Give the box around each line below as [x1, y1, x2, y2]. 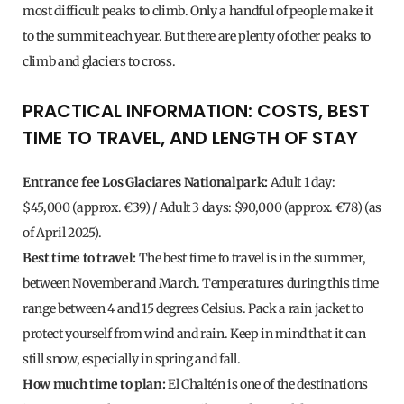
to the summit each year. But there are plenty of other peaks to [23, 28, 371, 45]
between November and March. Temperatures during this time [23, 275, 380, 292]
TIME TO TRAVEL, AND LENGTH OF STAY [23, 125, 358, 151]
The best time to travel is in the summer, [136, 250, 366, 267]
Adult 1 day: [268, 174, 335, 191]
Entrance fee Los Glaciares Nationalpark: [23, 174, 268, 191]
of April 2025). [23, 225, 102, 242]
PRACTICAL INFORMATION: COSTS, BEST [23, 98, 370, 124]
